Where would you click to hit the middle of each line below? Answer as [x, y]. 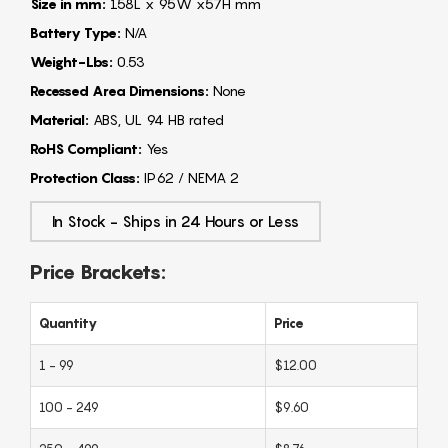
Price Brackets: [98, 272]
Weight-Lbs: [71, 62]
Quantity [68, 323]
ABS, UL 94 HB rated [156, 120]
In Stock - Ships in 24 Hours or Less [175, 221]
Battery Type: [75, 33]
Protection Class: [85, 178]
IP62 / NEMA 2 [189, 178]
